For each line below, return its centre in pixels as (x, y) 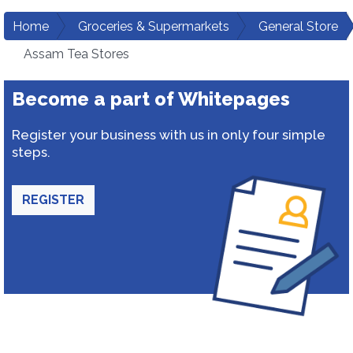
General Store (298, 26)
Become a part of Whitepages (151, 99)
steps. (31, 152)
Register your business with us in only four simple (169, 135)
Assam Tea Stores (76, 54)
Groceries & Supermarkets (154, 26)
